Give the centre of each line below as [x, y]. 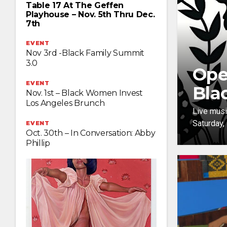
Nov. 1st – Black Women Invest [84, 93]
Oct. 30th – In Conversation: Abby [91, 133]
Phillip [38, 143]
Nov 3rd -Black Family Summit [85, 53]
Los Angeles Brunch [65, 103]
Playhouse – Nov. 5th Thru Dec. [90, 14]
